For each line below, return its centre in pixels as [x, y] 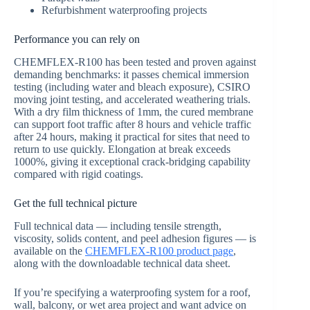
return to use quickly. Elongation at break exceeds [122, 149]
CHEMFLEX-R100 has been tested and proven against [135, 62]
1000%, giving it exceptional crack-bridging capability [132, 161]
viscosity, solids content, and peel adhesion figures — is [135, 238]
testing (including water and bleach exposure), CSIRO [132, 86]
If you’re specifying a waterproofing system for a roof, [132, 292]
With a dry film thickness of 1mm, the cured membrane [134, 111]
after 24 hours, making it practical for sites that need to [132, 136]
